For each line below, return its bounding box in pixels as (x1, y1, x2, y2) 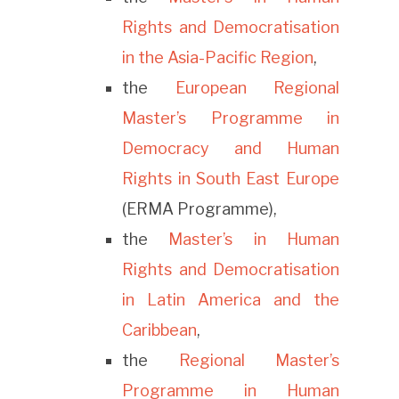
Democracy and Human (122, 139, 339, 159)
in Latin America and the (122, 290, 339, 310)
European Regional (175, 78, 339, 98)
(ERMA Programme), (122, 199, 278, 219)
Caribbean (122, 321, 198, 340)
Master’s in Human (168, 230, 339, 249)
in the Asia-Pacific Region (122, 48, 314, 68)
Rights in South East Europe (122, 169, 339, 189)
